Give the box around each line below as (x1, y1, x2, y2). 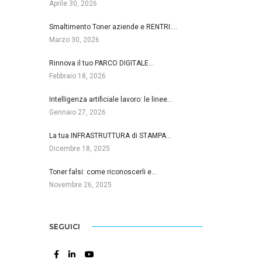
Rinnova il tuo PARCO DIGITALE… (49, 58, 154, 67)
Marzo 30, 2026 (49, 35, 99, 44)
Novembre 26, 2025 (49, 180, 112, 189)
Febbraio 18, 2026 (49, 71, 106, 80)
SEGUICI (49, 222, 80, 231)
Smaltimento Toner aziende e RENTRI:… (49, 22, 177, 31)
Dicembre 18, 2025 (49, 144, 110, 153)
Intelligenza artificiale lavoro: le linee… (49, 95, 173, 104)
